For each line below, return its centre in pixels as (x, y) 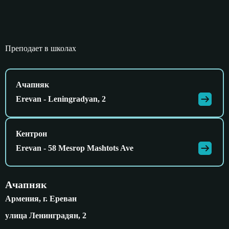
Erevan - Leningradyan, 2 (61, 99)
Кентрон (31, 134)
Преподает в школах (41, 49)
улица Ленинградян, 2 (46, 216)
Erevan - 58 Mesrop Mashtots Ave (75, 148)
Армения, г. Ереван (41, 199)
